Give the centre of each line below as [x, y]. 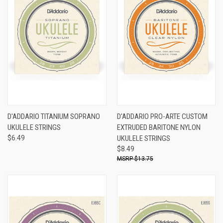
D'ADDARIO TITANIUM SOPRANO [54, 116]
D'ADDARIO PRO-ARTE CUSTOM [162, 116]
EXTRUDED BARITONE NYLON [159, 127]
